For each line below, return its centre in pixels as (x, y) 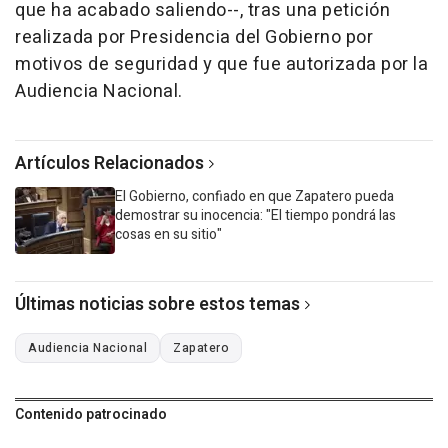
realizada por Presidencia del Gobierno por (194, 37)
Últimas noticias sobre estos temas (157, 304)
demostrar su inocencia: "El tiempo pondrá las (255, 215)
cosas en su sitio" (168, 234)
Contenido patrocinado (91, 414)
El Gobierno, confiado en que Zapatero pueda (254, 196)
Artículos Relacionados (109, 163)
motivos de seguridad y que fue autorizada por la (221, 64)
